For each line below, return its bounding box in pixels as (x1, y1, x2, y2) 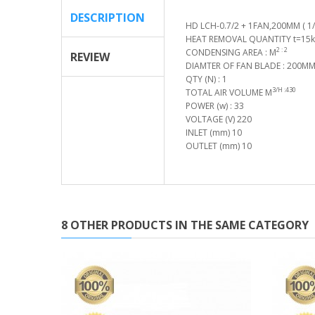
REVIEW (70, 49, 110, 65)
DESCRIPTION (70, 9, 145, 25)
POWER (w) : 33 (185, 99, 244, 112)
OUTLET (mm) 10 (185, 139, 252, 152)
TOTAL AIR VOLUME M (185, 86, 272, 98)
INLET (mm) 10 (185, 126, 242, 139)
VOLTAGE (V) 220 (185, 112, 252, 125)
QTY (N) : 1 (185, 72, 227, 85)
